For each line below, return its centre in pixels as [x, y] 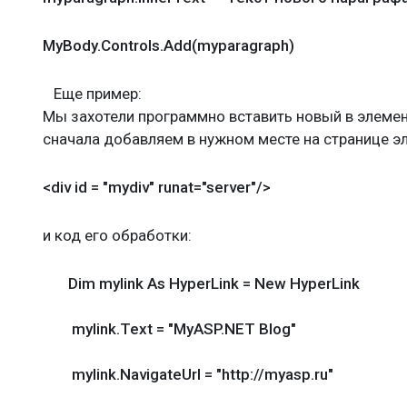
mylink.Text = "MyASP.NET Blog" [169, 329]
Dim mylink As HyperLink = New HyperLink [201, 283]
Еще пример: [92, 94]
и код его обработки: [117, 235]
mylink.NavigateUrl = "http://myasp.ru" [188, 374]
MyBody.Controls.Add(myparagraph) [169, 45]
